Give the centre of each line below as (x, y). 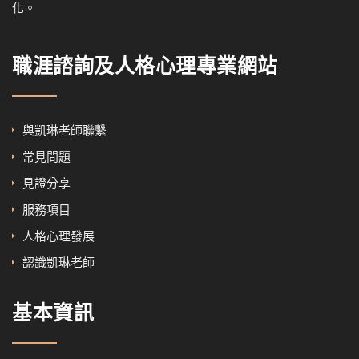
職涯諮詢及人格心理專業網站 (145, 68)
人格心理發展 (58, 236)
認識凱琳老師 (58, 263)
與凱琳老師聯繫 (65, 131)
